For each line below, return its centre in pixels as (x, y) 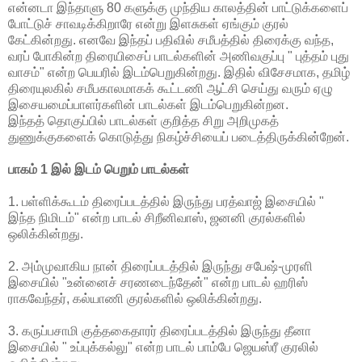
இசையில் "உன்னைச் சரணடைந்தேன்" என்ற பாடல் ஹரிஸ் (158, 282)
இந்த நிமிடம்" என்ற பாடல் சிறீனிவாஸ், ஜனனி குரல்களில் (157, 217)
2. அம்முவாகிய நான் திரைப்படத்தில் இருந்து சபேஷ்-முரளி (160, 266)
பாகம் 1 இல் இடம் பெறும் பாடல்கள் (99, 169)
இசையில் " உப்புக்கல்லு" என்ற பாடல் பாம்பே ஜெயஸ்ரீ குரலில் (163, 347)
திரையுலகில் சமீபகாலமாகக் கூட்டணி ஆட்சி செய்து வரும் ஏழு (170, 88)
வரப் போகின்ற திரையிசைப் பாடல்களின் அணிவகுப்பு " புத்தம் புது (179, 56)
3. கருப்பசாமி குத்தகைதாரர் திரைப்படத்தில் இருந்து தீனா (160, 330)
